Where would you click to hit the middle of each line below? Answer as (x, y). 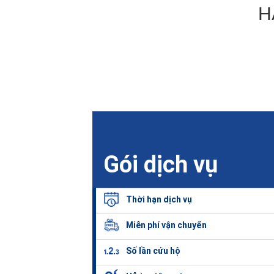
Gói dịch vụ (160, 165)
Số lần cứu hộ (154, 251)
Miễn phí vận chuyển (167, 225)
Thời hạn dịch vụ (159, 200)
